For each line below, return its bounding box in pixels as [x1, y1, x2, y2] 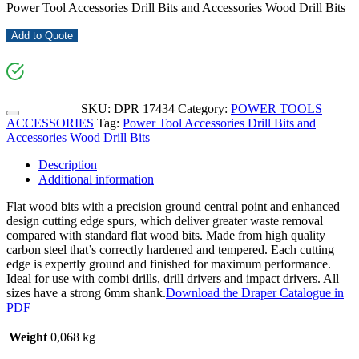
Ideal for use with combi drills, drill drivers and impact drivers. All [6, 271, 339, 285]
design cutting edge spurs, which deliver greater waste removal [6, 213, 323, 228]
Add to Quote [11, 29, 73, 42]
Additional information [38, 171, 154, 186]
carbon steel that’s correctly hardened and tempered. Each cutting [6, 242, 334, 256]
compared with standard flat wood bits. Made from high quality [6, 228, 325, 242]
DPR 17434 [114, 101, 175, 115]
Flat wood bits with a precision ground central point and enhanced [6, 199, 340, 213]
